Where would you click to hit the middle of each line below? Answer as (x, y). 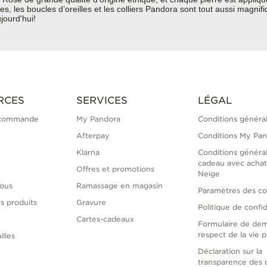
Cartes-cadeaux (105, 219)
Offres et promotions (115, 169)
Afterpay (93, 136)
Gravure (91, 203)
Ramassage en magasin (119, 186)
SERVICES (102, 101)
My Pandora (98, 119)
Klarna (88, 153)
